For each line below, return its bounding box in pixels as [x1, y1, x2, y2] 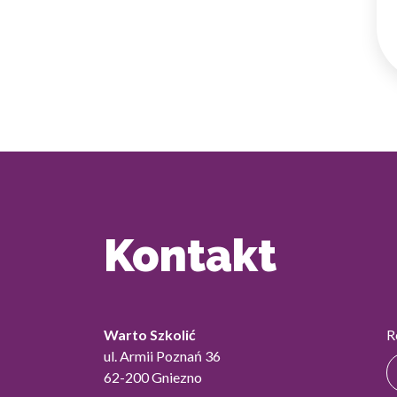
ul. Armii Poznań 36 [104, 347, 221, 364]
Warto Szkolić [104, 326, 196, 343]
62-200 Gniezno [104, 369, 202, 385]
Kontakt [104, 230, 276, 282]
